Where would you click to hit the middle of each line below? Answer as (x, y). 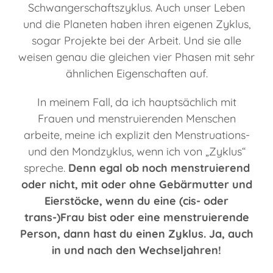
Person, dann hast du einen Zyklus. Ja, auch (136, 234)
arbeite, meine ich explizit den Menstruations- (136, 135)
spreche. (46, 168)
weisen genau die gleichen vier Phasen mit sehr (136, 57)
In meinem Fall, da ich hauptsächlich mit (136, 102)
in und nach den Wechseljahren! (136, 250)
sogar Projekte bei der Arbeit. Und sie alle (136, 41)
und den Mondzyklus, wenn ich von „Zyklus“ (136, 152)
